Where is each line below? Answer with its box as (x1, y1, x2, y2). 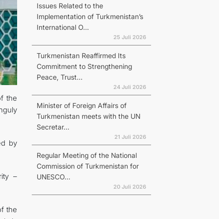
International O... (36, 23, 89, 31)
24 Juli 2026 (113, 84, 146, 90)
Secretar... (36, 123, 69, 131)
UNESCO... (36, 173, 70, 181)
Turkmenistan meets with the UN (36, 112, 140, 120)
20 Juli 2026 (113, 183, 146, 190)
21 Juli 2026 (114, 133, 146, 140)
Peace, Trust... (36, 73, 83, 81)
